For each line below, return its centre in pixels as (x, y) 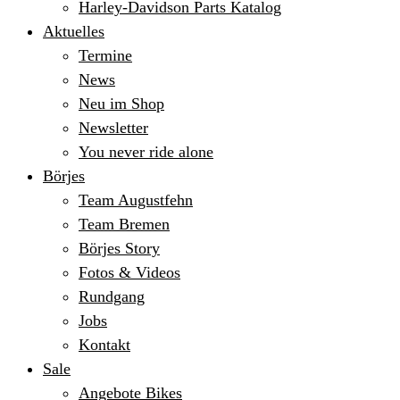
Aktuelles (74, 31)
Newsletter (113, 128)
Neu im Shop (121, 104)
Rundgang (112, 296)
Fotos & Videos (129, 272)
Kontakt (104, 345)
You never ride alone (146, 152)
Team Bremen (124, 224)
